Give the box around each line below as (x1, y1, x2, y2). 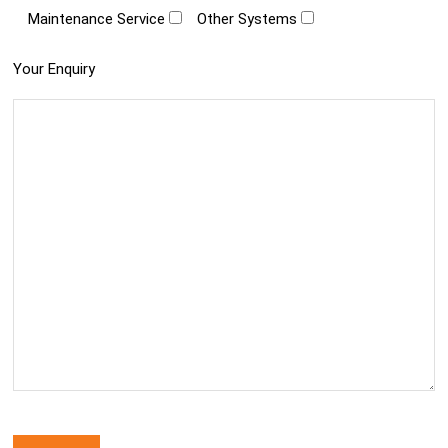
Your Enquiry (13, 59, 96, 78)
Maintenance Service (28, 10, 166, 29)
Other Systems (197, 10, 298, 29)
